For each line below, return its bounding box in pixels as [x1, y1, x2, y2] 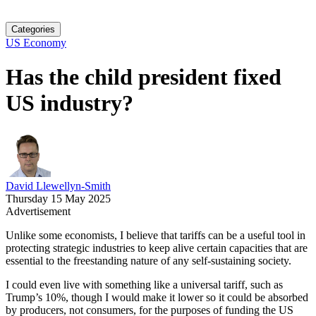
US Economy [6, 37, 66, 49]
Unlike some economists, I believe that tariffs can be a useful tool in [6, 229, 305, 241]
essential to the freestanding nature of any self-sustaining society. [6, 254, 291, 267]
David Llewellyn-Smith [6, 179, 111, 192]
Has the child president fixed [6, 64, 281, 90]
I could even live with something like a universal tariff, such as [6, 278, 283, 291]
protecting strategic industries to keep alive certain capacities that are [6, 241, 308, 254]
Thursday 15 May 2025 [6, 192, 111, 205]
